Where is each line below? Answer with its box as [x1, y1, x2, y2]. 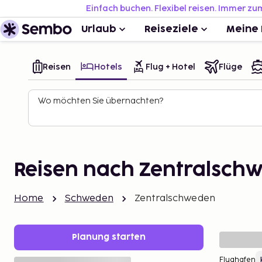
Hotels [94, 61, 122, 72]
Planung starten [72, 233, 146, 241]
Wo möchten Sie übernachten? [38, 96, 163, 106]
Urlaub [81, 25, 116, 34]
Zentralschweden [134, 193, 216, 204]
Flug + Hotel [146, 61, 195, 72]
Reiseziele [144, 25, 198, 34]
